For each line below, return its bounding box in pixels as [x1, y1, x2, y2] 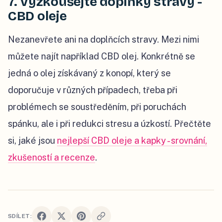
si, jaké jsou [8, 135, 57, 146]
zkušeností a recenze [8, 152, 95, 163]
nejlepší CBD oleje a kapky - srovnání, [57, 135, 207, 146]
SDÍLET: [8, 212, 32, 220]
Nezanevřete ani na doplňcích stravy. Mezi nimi [8, 34, 199, 45]
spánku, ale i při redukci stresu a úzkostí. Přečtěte [8, 118, 211, 129]
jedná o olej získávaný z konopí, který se [8, 67, 171, 78]
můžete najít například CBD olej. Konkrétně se [8, 51, 195, 61]
